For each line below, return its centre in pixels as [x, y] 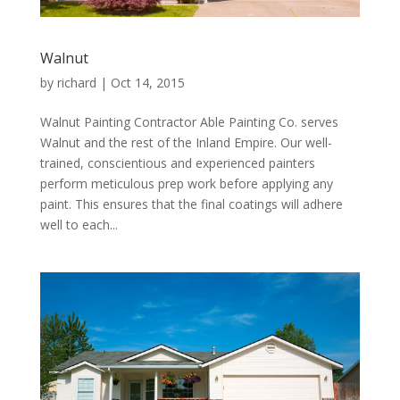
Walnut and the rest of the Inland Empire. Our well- [186, 142]
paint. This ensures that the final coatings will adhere [191, 204]
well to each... [79, 225]
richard [76, 83]
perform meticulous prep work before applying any [186, 183]
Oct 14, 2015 [147, 83]
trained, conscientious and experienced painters [177, 163]
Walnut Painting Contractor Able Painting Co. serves [189, 122]
